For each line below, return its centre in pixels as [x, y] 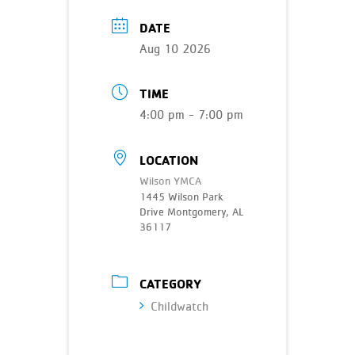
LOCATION [169, 160]
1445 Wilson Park [181, 197]
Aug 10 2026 [175, 49]
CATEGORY [170, 283]
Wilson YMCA [170, 181]
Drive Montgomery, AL [191, 212]
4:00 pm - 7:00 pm [191, 115]
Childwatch [179, 306]
